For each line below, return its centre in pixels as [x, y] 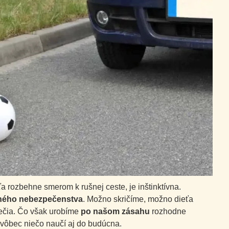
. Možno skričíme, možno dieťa [138, 199]
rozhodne [168, 212]
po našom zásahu [115, 212]
